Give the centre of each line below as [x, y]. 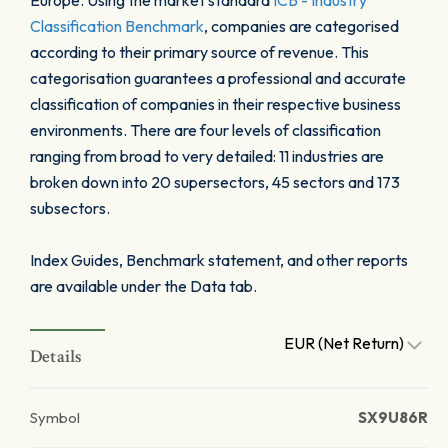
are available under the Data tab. [143, 286]
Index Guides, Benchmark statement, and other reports [219, 260]
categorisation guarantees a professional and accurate [218, 78]
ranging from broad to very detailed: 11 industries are [207, 156]
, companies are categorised [301, 26]
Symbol [55, 417]
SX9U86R [393, 417]
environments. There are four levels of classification [205, 130]
